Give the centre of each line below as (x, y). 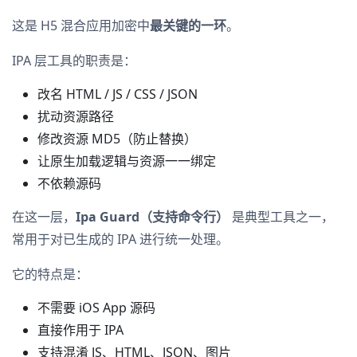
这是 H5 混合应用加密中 (81, 25)
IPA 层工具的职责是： (74, 60)
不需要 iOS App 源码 (96, 307)
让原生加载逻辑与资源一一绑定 (127, 161)
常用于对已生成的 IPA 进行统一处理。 (120, 239)
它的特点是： (50, 274)
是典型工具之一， (281, 216)
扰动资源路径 (76, 116)
